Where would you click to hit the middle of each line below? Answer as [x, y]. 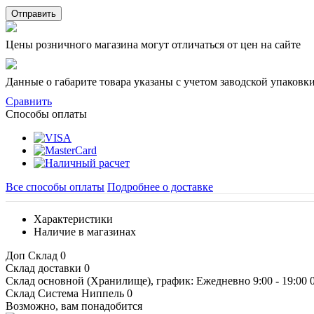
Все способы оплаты [55, 186]
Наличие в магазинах [85, 231]
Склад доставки [45, 268]
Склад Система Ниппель [66, 293]
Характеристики [73, 219]
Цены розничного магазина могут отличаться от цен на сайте [153, 44]
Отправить [34, 13]
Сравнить [29, 101]
